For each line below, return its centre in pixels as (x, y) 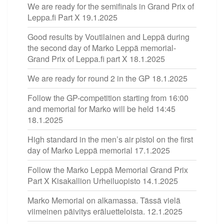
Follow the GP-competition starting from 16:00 (108, 97)
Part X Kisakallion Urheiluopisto (84, 180)
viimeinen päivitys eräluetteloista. (86, 211)
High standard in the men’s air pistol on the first (110, 139)
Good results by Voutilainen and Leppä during (108, 36)
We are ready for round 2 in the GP (89, 78)
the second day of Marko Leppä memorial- (102, 47)
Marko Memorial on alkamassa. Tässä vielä (104, 200)
